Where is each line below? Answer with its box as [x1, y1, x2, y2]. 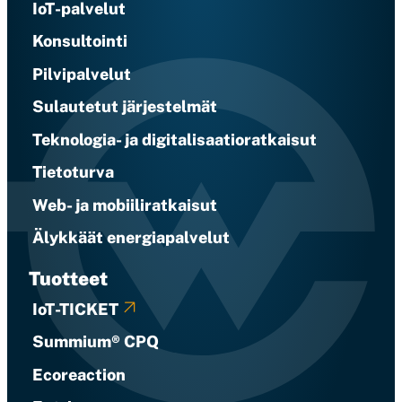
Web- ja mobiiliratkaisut [32, 195, 217, 214]
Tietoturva [32, 162, 114, 181]
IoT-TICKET [32, 299, 118, 319]
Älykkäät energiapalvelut [32, 228, 230, 247]
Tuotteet [29, 267, 108, 290]
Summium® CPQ [32, 332, 159, 351]
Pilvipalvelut [32, 64, 131, 83]
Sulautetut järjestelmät [32, 97, 217, 116]
